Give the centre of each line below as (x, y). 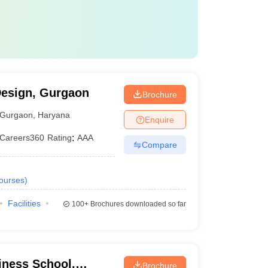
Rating (60, 138)
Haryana (54, 115)
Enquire (159, 119)
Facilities (24, 203)
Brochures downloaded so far (137, 204)
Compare (159, 144)
